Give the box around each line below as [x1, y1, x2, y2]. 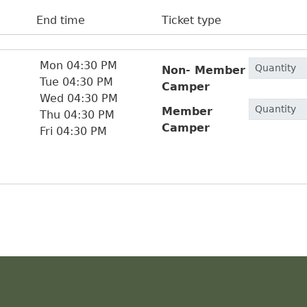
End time [36, 14, 85, 27]
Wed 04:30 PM [40, 91, 119, 105]
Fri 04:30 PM [40, 124, 108, 138]
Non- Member [161, 63, 245, 77]
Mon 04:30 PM [40, 58, 118, 72]
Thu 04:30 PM [40, 108, 115, 121]
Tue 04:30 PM [40, 75, 114, 88]
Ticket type [161, 14, 221, 27]
